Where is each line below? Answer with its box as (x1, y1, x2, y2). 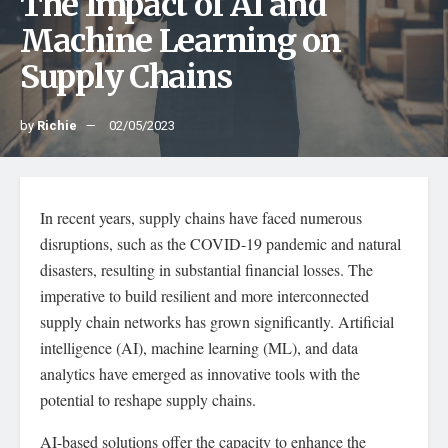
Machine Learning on (20, 21, 341, 61)
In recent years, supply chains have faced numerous (40, 207, 362, 228)
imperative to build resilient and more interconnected (40, 285, 369, 306)
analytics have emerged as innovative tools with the (40, 363, 360, 384)
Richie (37, 116, 77, 135)
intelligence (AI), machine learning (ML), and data (40, 337, 358, 358)
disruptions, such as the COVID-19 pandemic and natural (40, 233, 401, 254)
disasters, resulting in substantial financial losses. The (40, 259, 373, 280)
